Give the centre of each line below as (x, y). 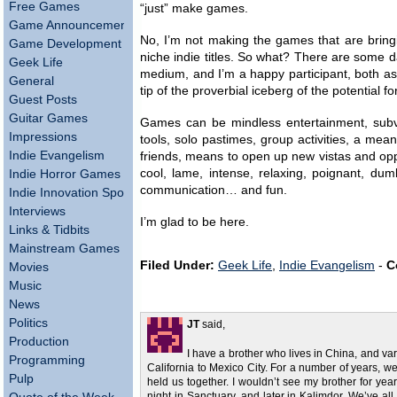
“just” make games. (194, 8)
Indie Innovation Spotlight (80, 193)
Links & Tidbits (49, 230)
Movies (29, 267)
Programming (47, 360)
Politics (28, 323)
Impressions (43, 137)
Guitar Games (48, 118)
